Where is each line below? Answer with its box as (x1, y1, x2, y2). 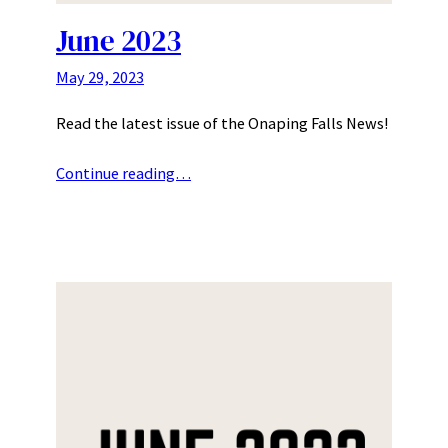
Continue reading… (56, 162, 191, 183)
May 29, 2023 (56, 66, 144, 87)
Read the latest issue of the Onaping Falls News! (56, 112, 388, 133)
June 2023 (56, 20, 181, 61)
